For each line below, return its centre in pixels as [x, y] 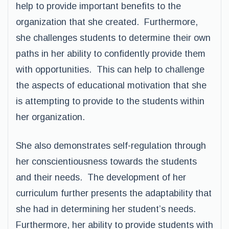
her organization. [50, 117]
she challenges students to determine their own [113, 38]
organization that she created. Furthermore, [107, 22]
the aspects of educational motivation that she [111, 85]
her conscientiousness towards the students [106, 162]
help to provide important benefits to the [98, 6]
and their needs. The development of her [101, 177]
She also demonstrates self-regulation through [111, 146]
